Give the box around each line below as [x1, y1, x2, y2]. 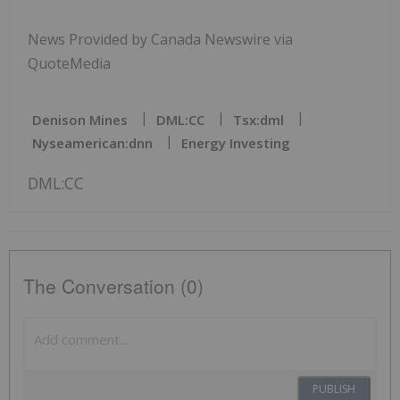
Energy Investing [181, 134, 290, 153]
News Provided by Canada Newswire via [28, 29, 293, 50]
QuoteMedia [28, 54, 111, 74]
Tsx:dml [233, 111, 284, 129]
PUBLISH [312, 381, 355, 397]
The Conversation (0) [23, 272, 204, 300]
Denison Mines [32, 111, 128, 129]
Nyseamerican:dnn [32, 134, 153, 153]
